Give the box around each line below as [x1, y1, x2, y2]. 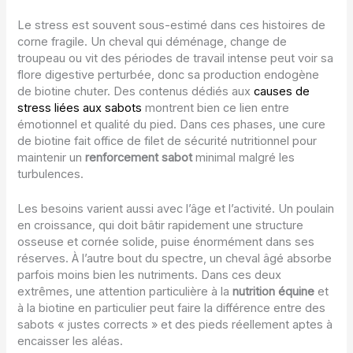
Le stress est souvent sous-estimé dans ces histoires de [17, 18, 326, 33]
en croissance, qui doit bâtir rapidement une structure [17, 218, 304, 233]
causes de [254, 84, 310, 99]
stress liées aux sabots [17, 101, 143, 116]
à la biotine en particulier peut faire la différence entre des [17, 301, 326, 316]
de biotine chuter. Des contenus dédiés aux [17, 84, 255, 99]
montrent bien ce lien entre [142, 101, 290, 116]
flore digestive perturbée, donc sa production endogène [17, 68, 320, 83]
